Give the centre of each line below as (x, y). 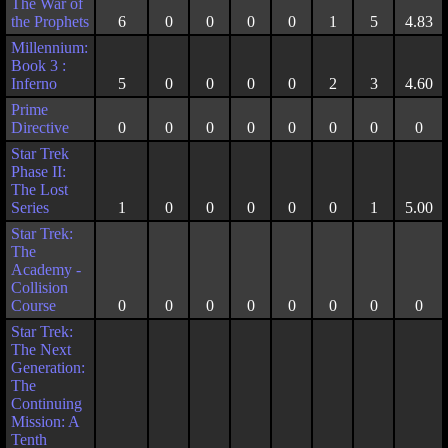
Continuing (46, 403)
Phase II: (38, 171)
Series (30, 207)
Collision (39, 287)
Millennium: (49, 47)
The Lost (39, 189)
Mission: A (45, 421)
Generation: (48, 367)
